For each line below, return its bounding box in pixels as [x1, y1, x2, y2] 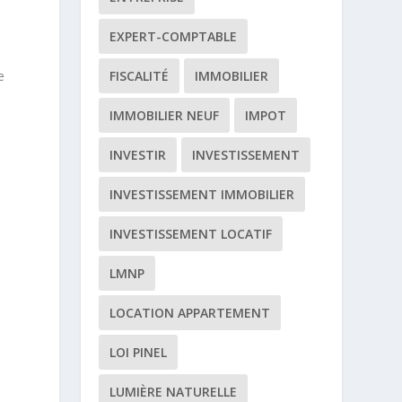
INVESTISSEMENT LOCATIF [109, 225, 273, 242]
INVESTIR [109, 146, 167, 163]
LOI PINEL [109, 344, 168, 361]
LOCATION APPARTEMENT [109, 304, 271, 321]
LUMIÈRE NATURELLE [109, 383, 238, 400]
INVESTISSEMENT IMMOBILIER [109, 186, 295, 203]
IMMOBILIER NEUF [109, 107, 220, 124]
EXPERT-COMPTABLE [109, 28, 238, 45]
